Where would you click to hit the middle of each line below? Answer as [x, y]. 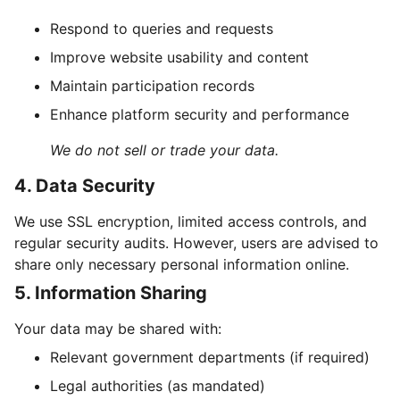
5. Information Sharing [111, 292]
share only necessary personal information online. [182, 264]
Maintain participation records [152, 85]
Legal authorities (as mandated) [158, 385]
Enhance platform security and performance [200, 114]
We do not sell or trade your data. [164, 150]
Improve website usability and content [179, 57]
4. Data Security [85, 185]
